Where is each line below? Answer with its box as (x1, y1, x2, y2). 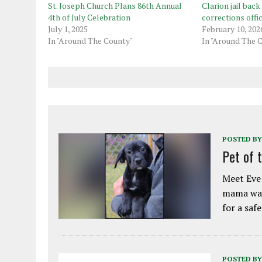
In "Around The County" (48, 35, 133, 46)
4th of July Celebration (48, 11, 130, 23)
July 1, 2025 (48, 23, 88, 35)
